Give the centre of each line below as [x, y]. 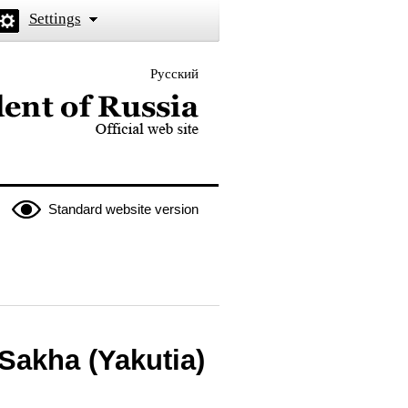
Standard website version [123, 209]
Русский [174, 74]
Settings [55, 19]
